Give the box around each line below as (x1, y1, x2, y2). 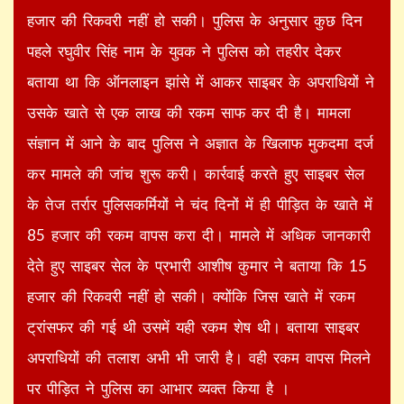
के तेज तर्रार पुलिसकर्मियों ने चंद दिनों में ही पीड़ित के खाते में (27, 194, 372, 214)
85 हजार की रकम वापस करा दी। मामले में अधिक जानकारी (27, 225, 371, 244)
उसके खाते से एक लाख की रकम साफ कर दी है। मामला (27, 102, 351, 122)
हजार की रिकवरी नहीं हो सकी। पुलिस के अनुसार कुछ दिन (27, 10, 363, 30)
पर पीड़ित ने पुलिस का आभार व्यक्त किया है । (27, 378, 289, 398)
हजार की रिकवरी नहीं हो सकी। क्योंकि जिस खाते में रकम (27, 286, 355, 306)
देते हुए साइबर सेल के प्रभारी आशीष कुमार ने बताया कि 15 (27, 255, 367, 275)
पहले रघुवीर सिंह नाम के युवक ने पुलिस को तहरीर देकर (27, 41, 341, 60)
